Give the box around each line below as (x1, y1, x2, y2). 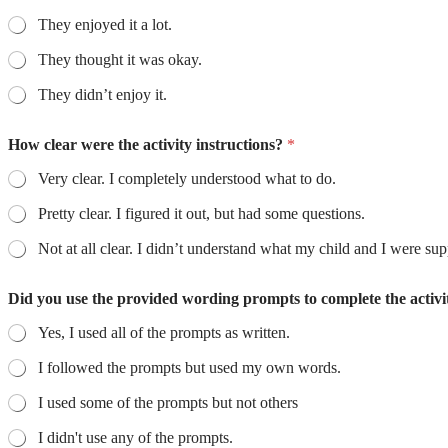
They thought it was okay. (38, 51, 202, 69)
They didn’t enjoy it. (38, 86, 167, 104)
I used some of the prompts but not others (38, 394, 298, 412)
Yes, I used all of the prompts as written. (38, 324, 290, 342)
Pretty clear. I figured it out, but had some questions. (116, 205, 365, 223)
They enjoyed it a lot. (38, 16, 172, 34)
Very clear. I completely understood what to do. (109, 170, 336, 188)
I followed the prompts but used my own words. (38, 359, 341, 377)
